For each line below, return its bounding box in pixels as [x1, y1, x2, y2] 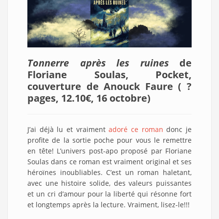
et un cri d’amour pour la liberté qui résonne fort [27, 189, 192, 198]
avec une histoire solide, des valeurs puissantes [27, 178, 192, 188]
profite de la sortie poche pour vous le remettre [27, 135, 192, 145]
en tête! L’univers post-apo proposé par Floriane [27, 146, 192, 155]
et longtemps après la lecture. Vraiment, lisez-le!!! [27, 199, 190, 209]
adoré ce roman [109, 124, 163, 134]
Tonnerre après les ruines [27, 56, 169, 69]
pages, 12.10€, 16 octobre [27, 91, 147, 105]
